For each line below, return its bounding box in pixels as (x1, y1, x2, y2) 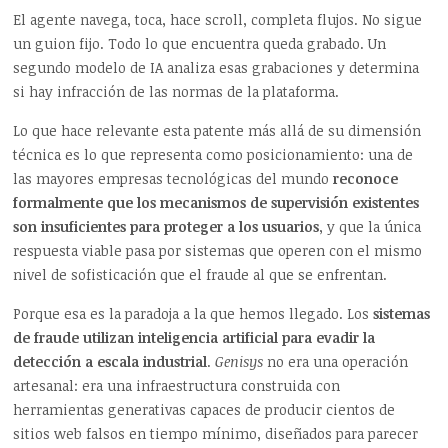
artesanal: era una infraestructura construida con (13, 375, 341, 395)
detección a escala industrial (13, 351, 208, 371)
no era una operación (263, 351, 409, 371)
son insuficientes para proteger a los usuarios (13, 216, 320, 236)
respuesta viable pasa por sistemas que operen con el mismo (13, 240, 423, 260)
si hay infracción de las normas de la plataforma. (13, 81, 340, 101)
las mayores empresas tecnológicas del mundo (13, 168, 334, 188)
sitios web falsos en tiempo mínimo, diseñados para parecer (13, 423, 419, 443)
